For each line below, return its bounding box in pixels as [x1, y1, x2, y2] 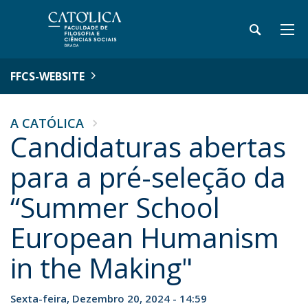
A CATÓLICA [10, 115, 84, 131]
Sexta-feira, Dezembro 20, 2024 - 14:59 [10, 291, 207, 305]
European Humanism [10, 219, 279, 256]
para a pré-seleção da [10, 158, 286, 196]
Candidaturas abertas [10, 128, 286, 166]
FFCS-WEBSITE [10, 69, 85, 84]
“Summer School [10, 188, 220, 226]
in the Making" [10, 249, 192, 287]
